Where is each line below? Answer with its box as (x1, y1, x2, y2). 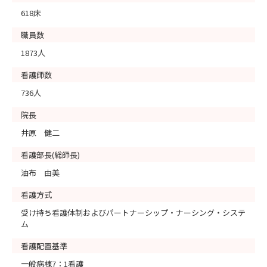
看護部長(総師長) (21, 149, 80, 160)
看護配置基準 (21, 240, 67, 252)
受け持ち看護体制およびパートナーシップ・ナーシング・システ (21, 207, 246, 218)
